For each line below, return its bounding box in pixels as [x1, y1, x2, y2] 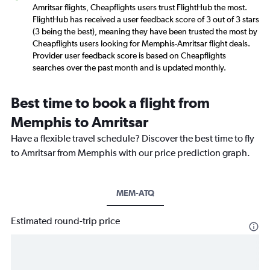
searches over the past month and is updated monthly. [33, 62, 226, 72]
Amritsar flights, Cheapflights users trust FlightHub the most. [33, 2, 247, 12]
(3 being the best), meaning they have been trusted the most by [33, 26, 257, 36]
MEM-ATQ [116, 187, 154, 198]
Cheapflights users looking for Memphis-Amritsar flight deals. [33, 38, 250, 48]
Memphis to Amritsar [11, 113, 148, 130]
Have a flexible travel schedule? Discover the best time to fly [11, 132, 254, 144]
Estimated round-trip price [11, 215, 120, 227]
